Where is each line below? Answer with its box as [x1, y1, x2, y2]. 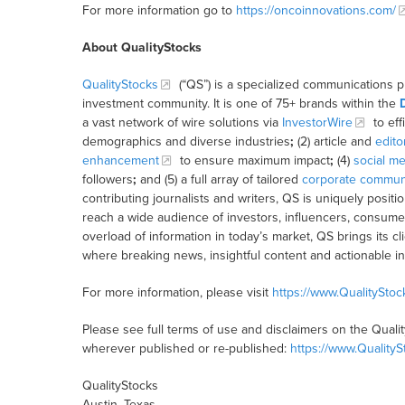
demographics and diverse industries [81, 134, 290, 150]
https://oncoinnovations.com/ [235, 3, 396, 19]
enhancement [81, 153, 159, 169]
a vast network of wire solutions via [81, 115, 282, 131]
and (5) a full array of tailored [136, 172, 302, 188]
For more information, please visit [81, 285, 272, 301]
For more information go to [81, 3, 236, 19]
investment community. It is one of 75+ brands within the [81, 96, 400, 112]
